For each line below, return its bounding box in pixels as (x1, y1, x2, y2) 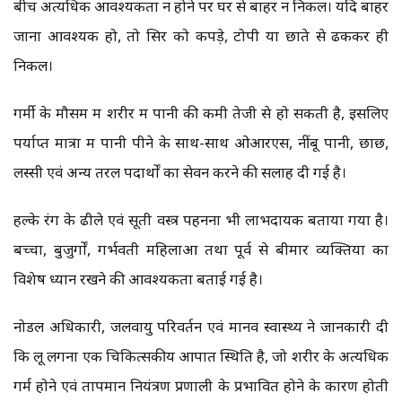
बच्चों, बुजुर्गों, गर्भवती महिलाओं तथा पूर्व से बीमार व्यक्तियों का (13, 239, 389, 260)
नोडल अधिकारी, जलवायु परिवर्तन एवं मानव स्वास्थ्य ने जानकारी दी (13, 316, 389, 337)
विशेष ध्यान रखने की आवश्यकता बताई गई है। (13, 268, 263, 290)
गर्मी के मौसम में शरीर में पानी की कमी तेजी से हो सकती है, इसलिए (13, 102, 389, 124)
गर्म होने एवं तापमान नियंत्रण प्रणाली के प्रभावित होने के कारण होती (13, 375, 389, 397)
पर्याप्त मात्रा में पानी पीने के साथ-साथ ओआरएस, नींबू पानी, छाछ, (13, 132, 389, 153)
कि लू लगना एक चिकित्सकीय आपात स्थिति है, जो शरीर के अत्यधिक (13, 345, 389, 367)
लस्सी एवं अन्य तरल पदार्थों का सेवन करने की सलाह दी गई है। (13, 162, 346, 183)
